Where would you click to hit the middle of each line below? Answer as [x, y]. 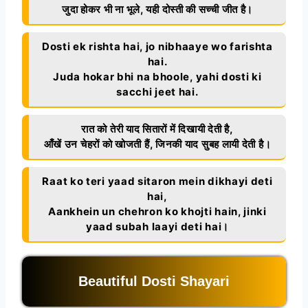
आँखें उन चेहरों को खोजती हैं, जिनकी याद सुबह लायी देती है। [157, 144]
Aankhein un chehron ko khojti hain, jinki [157, 211]
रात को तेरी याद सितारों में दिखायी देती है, [157, 129]
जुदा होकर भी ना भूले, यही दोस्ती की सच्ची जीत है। [157, 9]
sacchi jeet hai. [157, 91]
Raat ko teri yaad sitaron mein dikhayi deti [157, 181]
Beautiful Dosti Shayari [154, 282]
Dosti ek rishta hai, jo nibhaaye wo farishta [157, 46]
